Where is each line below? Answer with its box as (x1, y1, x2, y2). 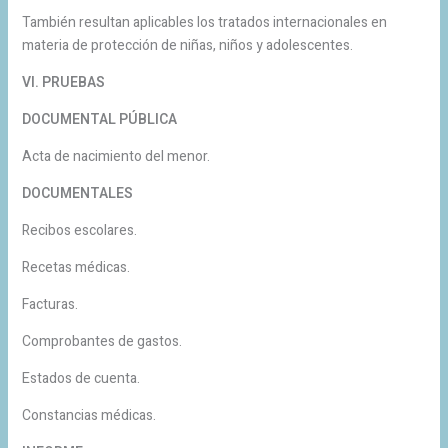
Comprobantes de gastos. (21, 330, 182, 352)
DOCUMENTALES (21, 182, 133, 204)
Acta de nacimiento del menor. (21, 145, 210, 167)
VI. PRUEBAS (21, 71, 105, 93)
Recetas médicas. (21, 256, 130, 278)
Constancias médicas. (21, 404, 156, 426)
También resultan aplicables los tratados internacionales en (21, 11, 387, 33)
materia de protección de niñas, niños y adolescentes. (21, 34, 353, 56)
